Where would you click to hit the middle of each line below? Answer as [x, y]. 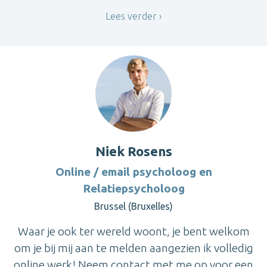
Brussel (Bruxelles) [133, 207]
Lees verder [131, 16]
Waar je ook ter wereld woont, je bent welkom [133, 232]
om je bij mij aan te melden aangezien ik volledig [133, 248]
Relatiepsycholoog [133, 189]
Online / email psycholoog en [133, 172]
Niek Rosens [133, 151]
